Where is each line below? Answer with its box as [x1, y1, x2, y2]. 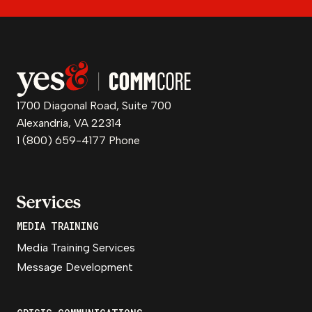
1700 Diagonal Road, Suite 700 [17, 99, 171, 112]
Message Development [17, 260, 133, 274]
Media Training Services [17, 241, 135, 254]
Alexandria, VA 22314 [17, 116, 122, 130]
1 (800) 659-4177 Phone [17, 134, 140, 147]
